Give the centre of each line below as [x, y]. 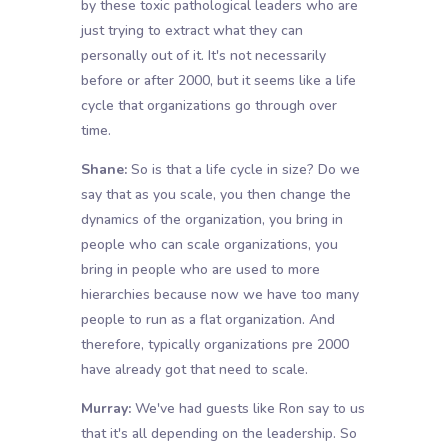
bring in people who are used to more [200, 270]
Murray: [105, 409]
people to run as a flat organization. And [207, 320]
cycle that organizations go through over [208, 106]
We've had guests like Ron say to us [247, 409]
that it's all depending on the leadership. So [218, 434]
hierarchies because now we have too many [219, 295]
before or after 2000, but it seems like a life [218, 81]
